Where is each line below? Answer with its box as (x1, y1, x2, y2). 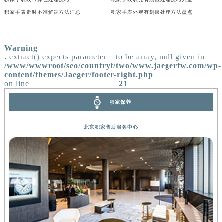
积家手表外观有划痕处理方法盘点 (111, 9, 193, 15)
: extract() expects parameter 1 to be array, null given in (4, 52, 205, 61)
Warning (4, 43, 38, 52)
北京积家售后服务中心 (83, 124, 138, 130)
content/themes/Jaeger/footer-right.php (4, 70, 153, 79)
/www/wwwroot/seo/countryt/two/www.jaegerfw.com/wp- (4, 61, 221, 70)
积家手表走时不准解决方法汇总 (4, 9, 81, 15)
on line (4, 79, 29, 88)
